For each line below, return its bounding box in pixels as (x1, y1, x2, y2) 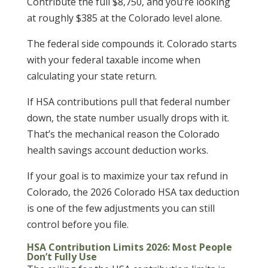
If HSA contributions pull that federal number (26, 95, 230, 109)
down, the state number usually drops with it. (26, 111, 229, 125)
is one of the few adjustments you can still (26, 202, 215, 215)
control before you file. (26, 218, 129, 232)
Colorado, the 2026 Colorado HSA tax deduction (26, 185, 239, 199)
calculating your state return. (26, 69, 159, 83)
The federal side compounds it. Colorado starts (26, 37, 237, 51)
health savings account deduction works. (26, 144, 208, 157)
